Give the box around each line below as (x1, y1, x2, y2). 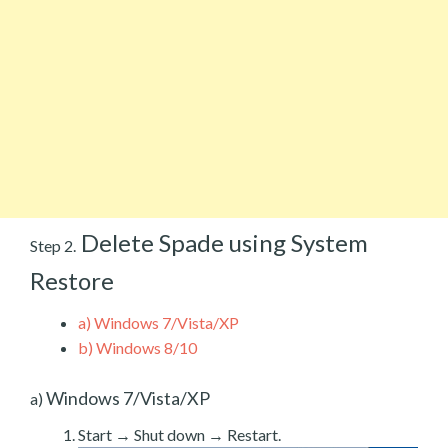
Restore (30, 265, 114, 295)
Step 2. (30, 235, 76, 255)
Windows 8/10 (93, 337, 197, 357)
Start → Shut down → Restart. (78, 424, 281, 444)
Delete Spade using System (76, 227, 368, 257)
